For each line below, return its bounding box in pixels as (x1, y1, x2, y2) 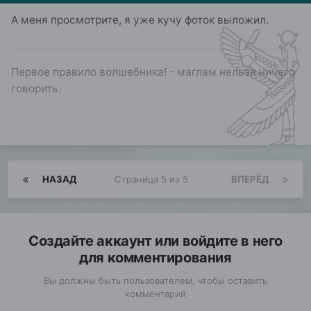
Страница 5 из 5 (114, 173, 194, 185)
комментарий (125, 287, 186, 299)
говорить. (11, 81, 61, 95)
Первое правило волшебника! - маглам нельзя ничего (11, 65, 295, 78)
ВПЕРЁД (231, 173, 269, 185)
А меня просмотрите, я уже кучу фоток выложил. (11, 12, 269, 26)
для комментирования (79, 249, 232, 266)
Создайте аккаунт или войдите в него (28, 232, 283, 249)
